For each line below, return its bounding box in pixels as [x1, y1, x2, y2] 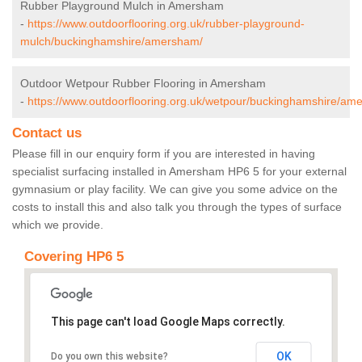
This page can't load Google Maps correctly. [50, 315, 285, 329]
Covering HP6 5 [24, 249, 124, 265]
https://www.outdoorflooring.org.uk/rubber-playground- [27, 17, 305, 31]
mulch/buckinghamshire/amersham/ [20, 35, 203, 48]
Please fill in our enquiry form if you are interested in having [12, 147, 315, 161]
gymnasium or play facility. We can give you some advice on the [12, 183, 338, 196]
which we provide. [12, 218, 103, 232]
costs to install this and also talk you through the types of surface [12, 200, 342, 214]
